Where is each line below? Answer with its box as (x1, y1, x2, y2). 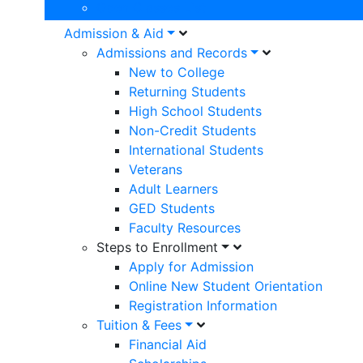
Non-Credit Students (129, 122, 256, 139)
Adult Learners (129, 181, 218, 198)
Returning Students (129, 83, 246, 100)
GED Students (129, 200, 215, 217)
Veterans (129, 161, 182, 178)
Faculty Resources (129, 220, 241, 237)
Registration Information (129, 297, 277, 314)
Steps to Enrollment (96, 239, 218, 256)
